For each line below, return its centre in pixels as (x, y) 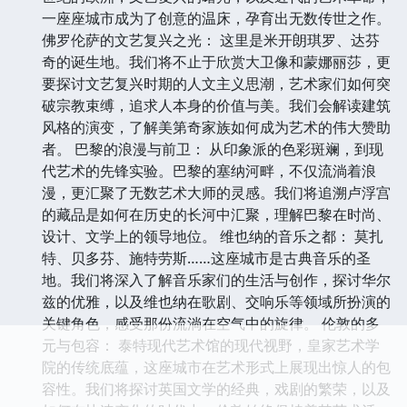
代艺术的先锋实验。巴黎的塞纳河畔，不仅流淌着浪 (209, 170)
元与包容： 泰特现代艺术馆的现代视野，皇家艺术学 (211, 345)
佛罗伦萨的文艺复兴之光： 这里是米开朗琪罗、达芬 (211, 40)
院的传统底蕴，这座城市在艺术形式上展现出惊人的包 (216, 367)
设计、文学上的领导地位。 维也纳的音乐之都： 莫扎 (213, 236)
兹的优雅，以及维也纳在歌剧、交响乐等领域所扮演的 (216, 301)
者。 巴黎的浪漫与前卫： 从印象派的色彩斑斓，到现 (213, 149)
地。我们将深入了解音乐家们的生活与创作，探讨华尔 (216, 279)
